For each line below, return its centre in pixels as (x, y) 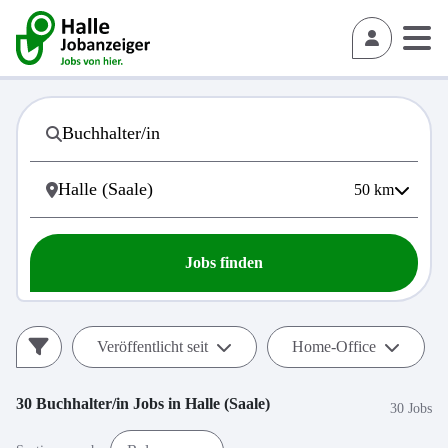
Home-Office (334, 346)
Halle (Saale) (227, 403)
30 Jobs (411, 408)
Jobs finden (224, 262)
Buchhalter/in (82, 403)
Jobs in (157, 403)
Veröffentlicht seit (152, 346)
